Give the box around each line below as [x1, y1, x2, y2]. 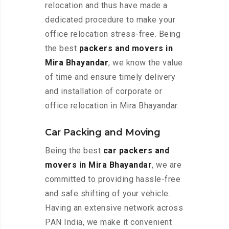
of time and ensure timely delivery [45, 72, 175, 82]
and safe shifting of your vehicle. [45, 189, 170, 199]
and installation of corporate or [45, 86, 162, 97]
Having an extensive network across [45, 203, 183, 213]
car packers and [103, 146, 169, 156]
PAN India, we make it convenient [45, 217, 172, 227]
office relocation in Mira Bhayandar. [45, 101, 179, 111]
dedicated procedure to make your [45, 15, 175, 25]
